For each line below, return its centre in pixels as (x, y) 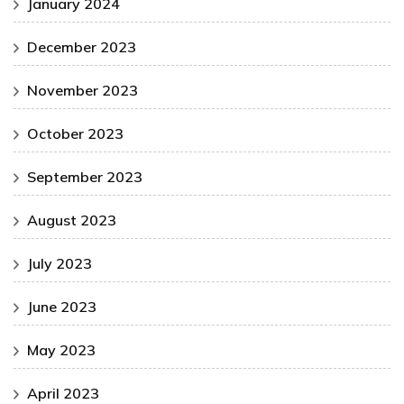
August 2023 (72, 220)
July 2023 (60, 264)
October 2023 (75, 134)
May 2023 (61, 350)
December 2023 (82, 47)
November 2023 (83, 91)
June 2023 (62, 307)
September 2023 (85, 177)
